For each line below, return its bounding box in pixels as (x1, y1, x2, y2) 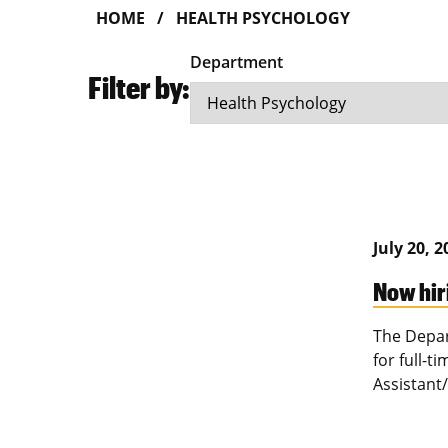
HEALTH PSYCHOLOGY (176, 7, 350, 30)
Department (190, 51, 283, 74)
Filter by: (88, 68, 190, 106)
